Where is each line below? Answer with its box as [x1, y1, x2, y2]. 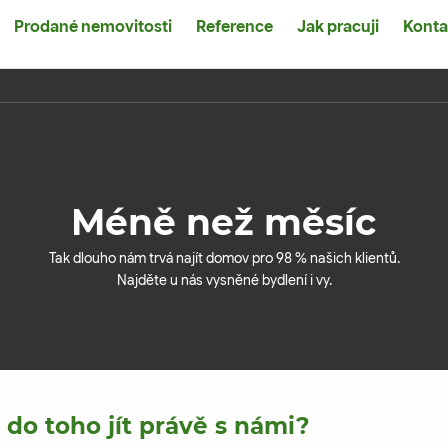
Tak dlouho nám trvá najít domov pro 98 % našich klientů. [48, 248, 400, 267]
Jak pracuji [296, 16, 379, 37]
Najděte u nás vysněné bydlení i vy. [116, 270, 332, 289]
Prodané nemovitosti [13, 16, 172, 37]
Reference [195, 16, 273, 37]
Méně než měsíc [71, 199, 377, 244]
